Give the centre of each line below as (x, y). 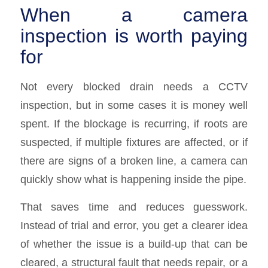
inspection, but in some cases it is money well (134, 105)
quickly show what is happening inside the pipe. (133, 179)
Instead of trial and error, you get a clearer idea (134, 226)
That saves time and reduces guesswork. (134, 207)
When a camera (134, 15)
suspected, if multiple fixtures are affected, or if (134, 142)
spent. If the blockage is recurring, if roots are (134, 123)
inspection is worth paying (134, 36)
